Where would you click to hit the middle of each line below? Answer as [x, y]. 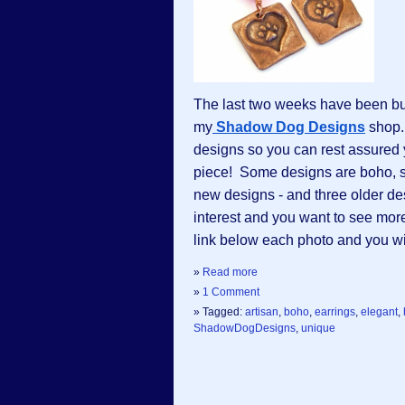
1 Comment [231, 292]
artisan [262, 312]
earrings [335, 312]
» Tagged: [219, 312]
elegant [379, 312]
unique [318, 328]
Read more [230, 272]
